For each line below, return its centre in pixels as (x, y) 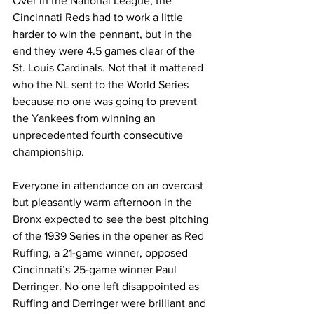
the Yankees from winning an (86, 118)
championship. (48, 152)
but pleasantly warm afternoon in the (104, 202)
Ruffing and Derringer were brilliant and (111, 303)
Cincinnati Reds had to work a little (99, 17)
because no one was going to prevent (106, 101)
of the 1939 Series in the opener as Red (110, 236)
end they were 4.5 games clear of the (105, 51)
